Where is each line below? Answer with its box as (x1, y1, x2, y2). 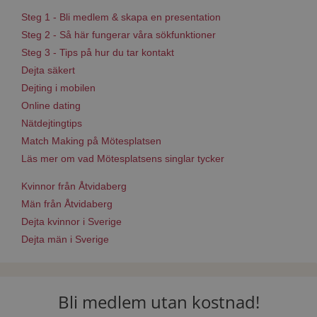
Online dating (21, 100, 81, 111)
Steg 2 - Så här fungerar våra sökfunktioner (21, 29, 216, 40)
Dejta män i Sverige (21, 234, 109, 245)
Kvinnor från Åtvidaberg (21, 180, 127, 192)
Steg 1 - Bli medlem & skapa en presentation (21, 11, 221, 23)
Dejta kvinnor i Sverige (21, 216, 122, 227)
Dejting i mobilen (21, 82, 96, 93)
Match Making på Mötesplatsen (21, 135, 161, 146)
